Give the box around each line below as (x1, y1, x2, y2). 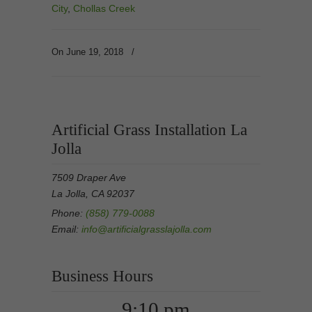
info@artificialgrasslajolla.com (81, 224, 212, 235)
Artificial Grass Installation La (52, 121, 247, 139)
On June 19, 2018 (52, 47, 126, 57)
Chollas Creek (73, 3, 135, 14)
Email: (52, 224, 81, 235)
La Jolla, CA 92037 (52, 188, 134, 199)
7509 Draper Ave (52, 172, 126, 183)
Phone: (52, 208, 86, 219)
